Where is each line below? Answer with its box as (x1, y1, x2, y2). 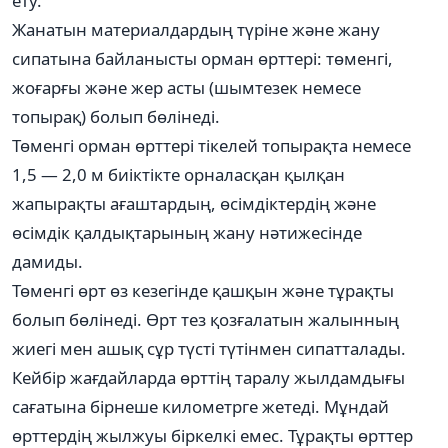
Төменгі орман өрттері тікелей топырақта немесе (12, 133, 411, 157)
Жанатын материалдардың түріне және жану (12, 17, 380, 41)
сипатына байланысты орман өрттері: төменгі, (12, 46, 393, 70)
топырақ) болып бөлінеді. (12, 104, 220, 128)
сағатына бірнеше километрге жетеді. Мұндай (12, 394, 389, 418)
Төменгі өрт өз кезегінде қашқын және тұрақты (12, 278, 394, 302)
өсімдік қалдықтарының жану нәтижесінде (12, 220, 362, 244)
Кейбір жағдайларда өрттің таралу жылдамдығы (12, 365, 405, 389)
